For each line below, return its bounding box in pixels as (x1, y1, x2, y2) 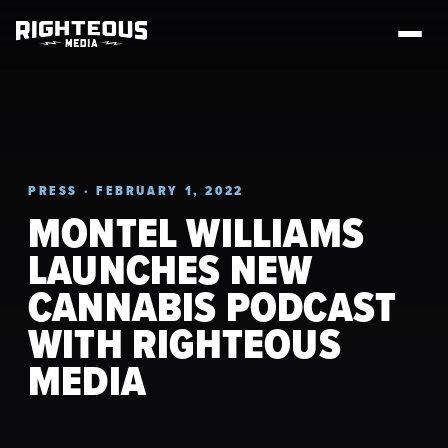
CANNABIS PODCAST (28, 277, 397, 337)
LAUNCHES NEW (28, 240, 313, 300)
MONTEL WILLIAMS (28, 203, 365, 263)
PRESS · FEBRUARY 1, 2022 (28, 181, 244, 200)
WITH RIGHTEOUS (28, 314, 341, 374)
